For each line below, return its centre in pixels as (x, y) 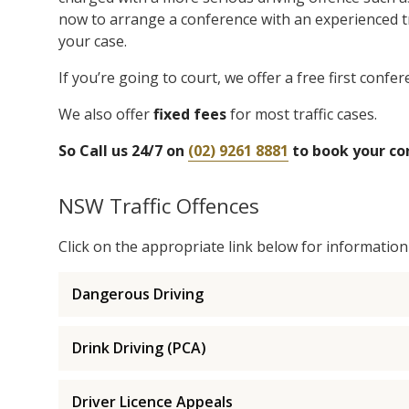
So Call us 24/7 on (123, 150)
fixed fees (190, 114)
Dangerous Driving (138, 294)
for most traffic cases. (302, 114)
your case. (93, 41)
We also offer (106, 114)
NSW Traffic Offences (159, 205)
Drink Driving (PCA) (139, 347)
